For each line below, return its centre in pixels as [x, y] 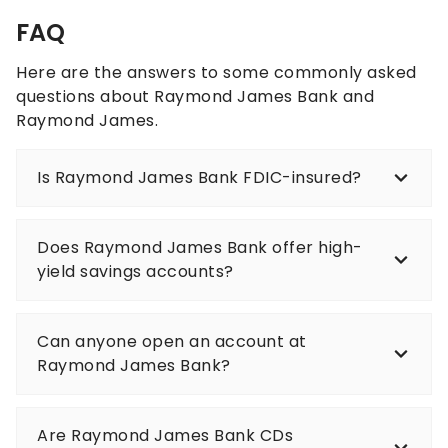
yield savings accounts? [135, 272]
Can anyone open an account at [172, 342]
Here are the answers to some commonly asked [216, 73]
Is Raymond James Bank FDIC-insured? [199, 178]
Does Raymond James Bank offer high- [200, 248]
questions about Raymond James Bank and [195, 97]
